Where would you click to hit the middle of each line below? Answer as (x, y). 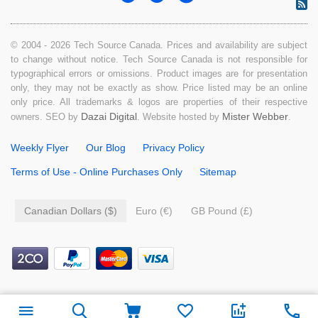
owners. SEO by (46, 117)
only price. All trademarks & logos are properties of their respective (159, 102)
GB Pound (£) (222, 211)
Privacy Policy (174, 148)
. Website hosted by (180, 117)
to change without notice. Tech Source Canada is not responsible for (159, 59)
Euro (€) (154, 211)
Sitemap (218, 172)
